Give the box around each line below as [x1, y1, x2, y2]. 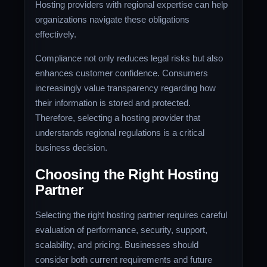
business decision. [35, 142, 108, 153]
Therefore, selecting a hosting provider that [35, 113, 201, 123]
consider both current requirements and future [35, 254, 213, 265]
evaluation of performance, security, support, [35, 225, 208, 235]
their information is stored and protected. [35, 98, 191, 108]
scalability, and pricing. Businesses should [35, 240, 199, 250]
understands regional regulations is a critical [35, 128, 205, 138]
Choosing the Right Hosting [35, 166, 219, 183]
